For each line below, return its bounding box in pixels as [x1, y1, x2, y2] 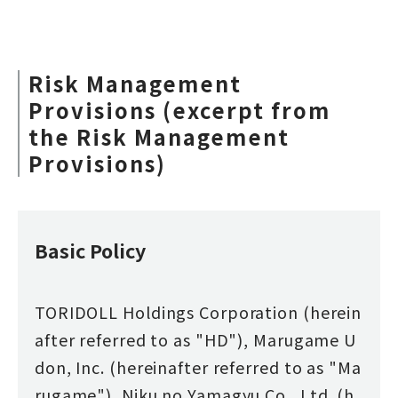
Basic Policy [34, 236, 146, 265]
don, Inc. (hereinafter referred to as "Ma [34, 355, 362, 379]
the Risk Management [28, 121, 290, 153]
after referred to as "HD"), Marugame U [34, 328, 357, 352]
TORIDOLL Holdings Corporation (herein [34, 300, 362, 324]
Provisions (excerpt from [28, 94, 330, 126]
